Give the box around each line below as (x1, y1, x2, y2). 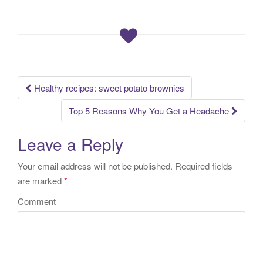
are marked (18, 174, 64, 187)
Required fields (173, 160, 232, 173)
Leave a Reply (18, 132, 123, 156)
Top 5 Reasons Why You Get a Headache (69, 104, 231, 117)
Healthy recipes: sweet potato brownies (32, 81, 184, 94)
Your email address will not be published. (18, 160, 173, 173)
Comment (18, 195, 56, 208)
